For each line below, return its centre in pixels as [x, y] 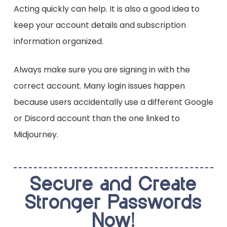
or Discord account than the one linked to [97, 119]
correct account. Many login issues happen [99, 86]
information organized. [58, 42]
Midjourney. [36, 135]
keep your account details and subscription [100, 25]
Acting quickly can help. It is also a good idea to [106, 9]
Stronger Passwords [113, 203]
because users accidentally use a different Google [113, 102]
